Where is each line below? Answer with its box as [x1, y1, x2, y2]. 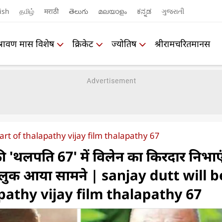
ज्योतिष [111, 37, 136, 50]
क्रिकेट [72, 37, 93, 50]
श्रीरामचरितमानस [155, 37, 210, 50]
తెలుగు [68, 6, 88, 16]
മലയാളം [98, 6, 127, 16]
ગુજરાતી [161, 6, 184, 16]
